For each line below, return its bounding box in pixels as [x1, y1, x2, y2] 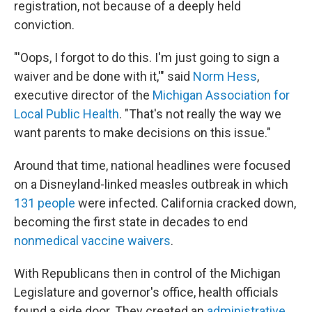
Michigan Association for [153, 88, 290, 102]
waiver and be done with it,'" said [14, 69, 193, 84]
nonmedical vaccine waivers [14, 233, 171, 248]
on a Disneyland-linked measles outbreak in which [14, 177, 288, 192]
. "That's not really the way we [119, 107, 281, 121]
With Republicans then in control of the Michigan [14, 266, 281, 281]
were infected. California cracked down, [75, 196, 296, 210]
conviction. [14, 17, 75, 32]
